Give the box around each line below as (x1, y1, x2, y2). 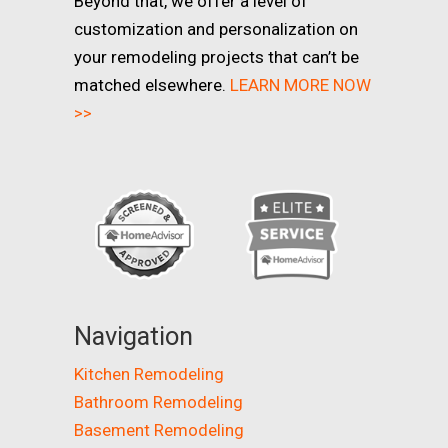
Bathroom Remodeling (74, 391, 243, 412)
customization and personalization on (74, 19, 358, 40)
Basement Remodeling (74, 419, 244, 440)
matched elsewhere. (74, 75, 230, 96)
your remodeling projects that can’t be (74, 47, 359, 68)
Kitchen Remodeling (74, 363, 224, 384)
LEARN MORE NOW (230, 75, 371, 96)
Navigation (74, 320, 193, 351)
